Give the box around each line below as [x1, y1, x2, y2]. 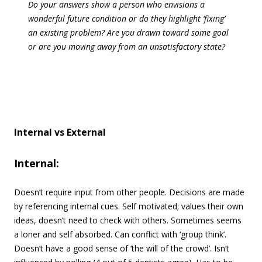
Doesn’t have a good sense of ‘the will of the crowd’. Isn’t [14, 243, 229, 254]
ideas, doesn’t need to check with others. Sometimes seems [14, 215, 242, 226]
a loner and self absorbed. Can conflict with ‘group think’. [14, 229, 226, 240]
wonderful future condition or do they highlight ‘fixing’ [28, 13, 225, 24]
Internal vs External [14, 126, 106, 139]
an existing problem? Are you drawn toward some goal [28, 27, 229, 38]
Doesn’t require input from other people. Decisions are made [14, 187, 244, 198]
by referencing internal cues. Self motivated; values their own [14, 201, 243, 212]
